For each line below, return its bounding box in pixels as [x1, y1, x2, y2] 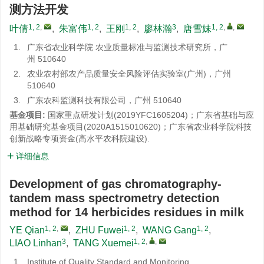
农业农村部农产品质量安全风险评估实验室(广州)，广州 [27, 69, 231, 78]
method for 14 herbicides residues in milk [9, 206, 244, 219]
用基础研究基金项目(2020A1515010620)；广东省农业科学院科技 [9, 122, 252, 131]
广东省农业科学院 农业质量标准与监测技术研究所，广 [27, 42, 227, 52]
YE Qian [9, 225, 45, 235]
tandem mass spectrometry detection [9, 192, 219, 204]
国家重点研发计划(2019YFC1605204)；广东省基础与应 [48, 110, 254, 120]
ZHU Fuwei [75, 225, 124, 235]
